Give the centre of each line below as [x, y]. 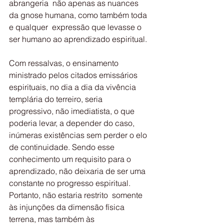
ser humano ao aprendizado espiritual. [78, 39]
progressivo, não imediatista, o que [73, 111]
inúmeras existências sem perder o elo [79, 135]
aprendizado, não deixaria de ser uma [79, 171]
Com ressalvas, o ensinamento [65, 63]
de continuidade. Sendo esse [64, 147]
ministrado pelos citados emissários [75, 75]
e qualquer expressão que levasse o [76, 27]
